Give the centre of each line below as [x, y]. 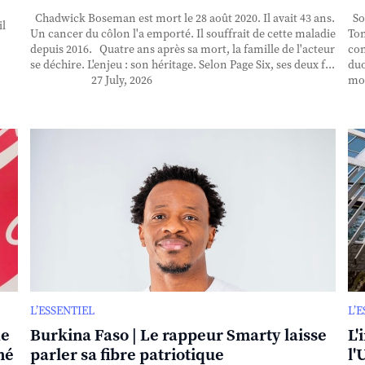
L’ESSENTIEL [62, 311]
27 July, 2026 [121, 80]
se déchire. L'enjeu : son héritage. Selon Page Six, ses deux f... [182, 65]
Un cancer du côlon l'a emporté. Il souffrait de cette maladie [182, 34]
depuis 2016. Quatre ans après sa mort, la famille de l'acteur [182, 49]
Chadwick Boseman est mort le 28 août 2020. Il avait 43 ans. [182, 18]
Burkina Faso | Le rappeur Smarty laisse [178, 336]
